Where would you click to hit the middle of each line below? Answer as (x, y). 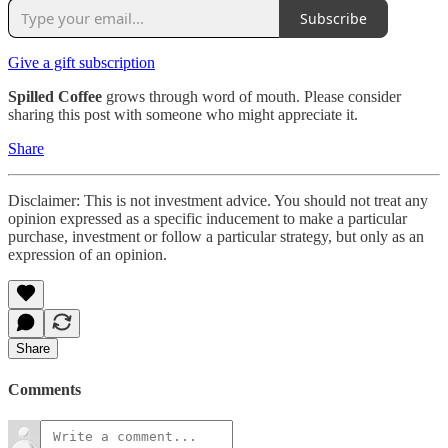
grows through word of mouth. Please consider (251, 97)
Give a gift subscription (81, 63)
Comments (44, 389)
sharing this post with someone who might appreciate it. (183, 115)
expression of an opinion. (87, 255)
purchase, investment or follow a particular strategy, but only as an (216, 237)
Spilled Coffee (55, 97)
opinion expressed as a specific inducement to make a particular (207, 219)
